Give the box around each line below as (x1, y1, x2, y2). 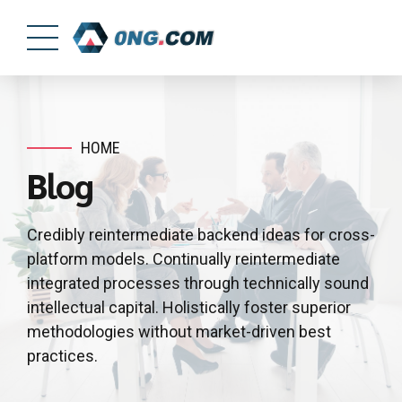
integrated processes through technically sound (27, 274, 369, 293)
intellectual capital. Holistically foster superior (27, 298, 351, 318)
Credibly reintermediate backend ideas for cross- (27, 225, 375, 245)
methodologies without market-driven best (27, 322, 331, 342)
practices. (27, 346, 98, 366)
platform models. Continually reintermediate (27, 249, 340, 269)
